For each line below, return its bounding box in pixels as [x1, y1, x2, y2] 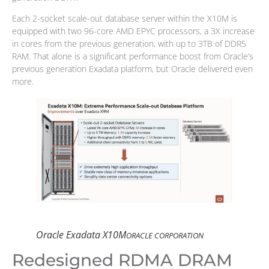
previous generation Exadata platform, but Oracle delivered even [12, 62, 253, 74]
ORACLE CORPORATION [126, 230, 204, 241]
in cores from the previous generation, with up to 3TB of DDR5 [12, 37, 246, 49]
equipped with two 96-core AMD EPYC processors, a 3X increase [12, 25, 255, 37]
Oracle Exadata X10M [36, 228, 126, 242]
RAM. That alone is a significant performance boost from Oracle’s [12, 50, 253, 62]
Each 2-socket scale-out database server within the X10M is [12, 12, 237, 24]
